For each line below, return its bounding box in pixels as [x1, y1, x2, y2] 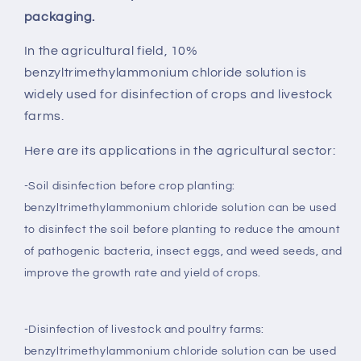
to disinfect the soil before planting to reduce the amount [23, 223, 341, 235]
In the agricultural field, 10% [23, 44, 198, 58]
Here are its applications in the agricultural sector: [23, 144, 336, 158]
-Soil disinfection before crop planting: [23, 180, 235, 192]
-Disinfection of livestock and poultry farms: [23, 323, 265, 335]
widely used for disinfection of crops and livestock [23, 88, 333, 102]
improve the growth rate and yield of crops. [23, 267, 261, 279]
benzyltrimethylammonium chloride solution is [23, 66, 307, 80]
